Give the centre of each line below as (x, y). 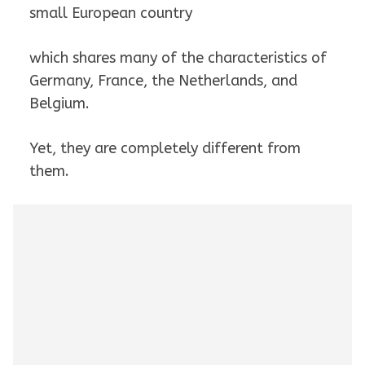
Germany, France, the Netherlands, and (163, 81)
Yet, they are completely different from (165, 149)
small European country (111, 13)
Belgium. (59, 104)
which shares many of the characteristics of (178, 58)
